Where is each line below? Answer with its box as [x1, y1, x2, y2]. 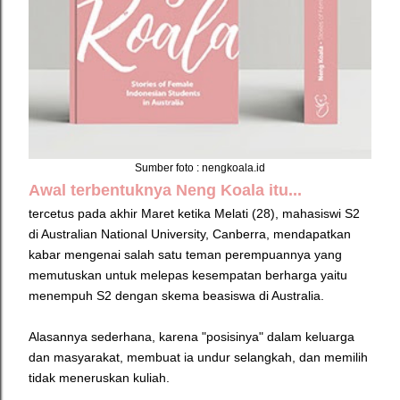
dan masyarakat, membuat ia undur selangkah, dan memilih [29, 350, 368, 365]
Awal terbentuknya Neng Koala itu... [29, 181, 302, 200]
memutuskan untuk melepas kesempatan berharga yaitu [29, 268, 347, 283]
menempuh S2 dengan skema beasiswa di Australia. [29, 288, 328, 304]
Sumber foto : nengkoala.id [135, 162, 265, 175]
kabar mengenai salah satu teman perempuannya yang [29, 247, 342, 262]
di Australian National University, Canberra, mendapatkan [29, 227, 351, 242]
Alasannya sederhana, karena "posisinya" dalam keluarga [29, 329, 354, 345]
